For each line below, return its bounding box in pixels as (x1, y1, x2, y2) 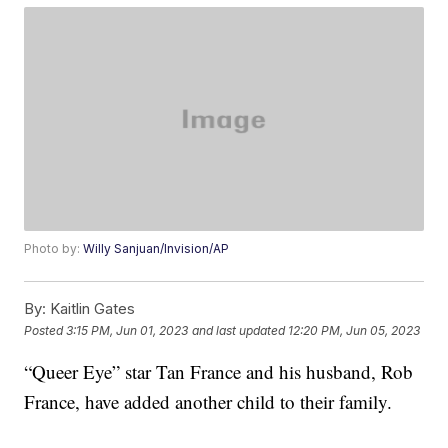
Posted (24, 322, 67, 338)
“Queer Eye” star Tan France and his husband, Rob (24, 359, 414, 385)
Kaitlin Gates (46, 299, 136, 319)
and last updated (192, 322, 286, 338)
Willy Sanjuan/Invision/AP (83, 241, 230, 257)
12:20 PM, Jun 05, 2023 (288, 322, 421, 338)
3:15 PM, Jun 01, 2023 (66, 322, 189, 338)
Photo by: (24, 241, 84, 257)
